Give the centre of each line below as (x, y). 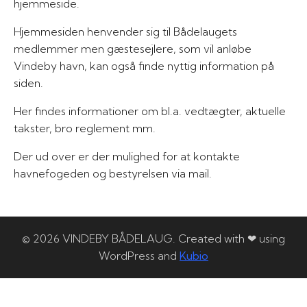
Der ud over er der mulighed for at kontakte (127, 156)
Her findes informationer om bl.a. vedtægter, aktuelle (150, 111)
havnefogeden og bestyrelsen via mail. (113, 173)
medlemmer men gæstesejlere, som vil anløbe (133, 49)
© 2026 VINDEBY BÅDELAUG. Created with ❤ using (153, 238)
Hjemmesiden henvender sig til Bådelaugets (125, 32)
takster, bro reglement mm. (85, 128)
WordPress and (139, 256)
